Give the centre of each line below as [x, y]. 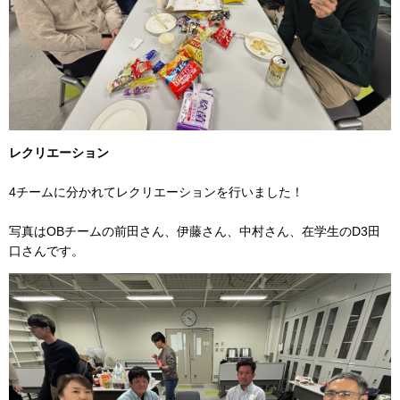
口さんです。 [46, 251]
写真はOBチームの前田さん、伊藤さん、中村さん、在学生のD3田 [195, 232]
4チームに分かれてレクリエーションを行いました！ [156, 192]
